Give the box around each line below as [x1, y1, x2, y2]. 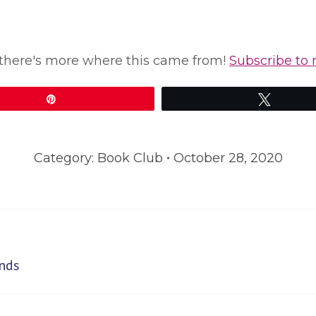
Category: [33, 150, 97, 166]
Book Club [97, 150, 163, 166]
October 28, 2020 [173, 150, 283, 166]
